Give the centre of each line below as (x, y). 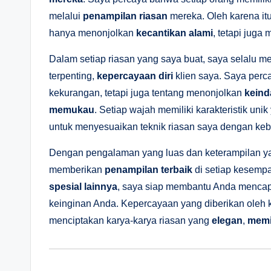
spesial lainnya (83, 186)
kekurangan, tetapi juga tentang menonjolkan (147, 93)
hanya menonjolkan (93, 33)
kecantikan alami (175, 33)
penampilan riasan (125, 16)
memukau (72, 109)
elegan (227, 220)
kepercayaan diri (135, 76)
